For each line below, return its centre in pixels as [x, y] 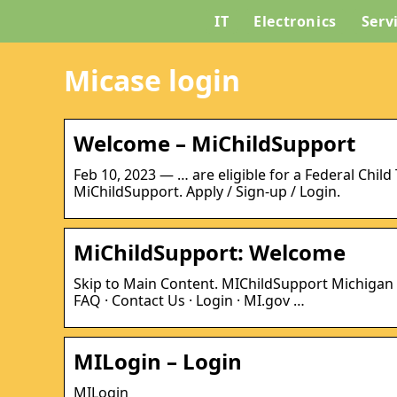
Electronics [295, 21]
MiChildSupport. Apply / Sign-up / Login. [207, 191]
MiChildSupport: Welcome [210, 252]
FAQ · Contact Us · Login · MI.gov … [189, 300]
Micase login [152, 81]
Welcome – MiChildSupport [214, 143]
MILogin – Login [158, 361]
